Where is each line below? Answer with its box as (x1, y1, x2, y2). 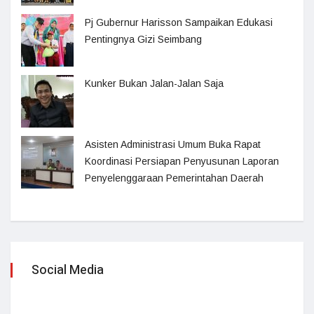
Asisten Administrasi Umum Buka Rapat (85, 139, 261, 150)
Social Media (32, 261, 104, 280)
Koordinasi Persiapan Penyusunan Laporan (85, 156, 279, 167)
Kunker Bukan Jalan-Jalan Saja (85, 78, 224, 89)
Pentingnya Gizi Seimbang (85, 34, 202, 45)
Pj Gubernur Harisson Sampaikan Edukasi (85, 17, 273, 28)
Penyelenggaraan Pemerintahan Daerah (85, 172, 264, 184)
